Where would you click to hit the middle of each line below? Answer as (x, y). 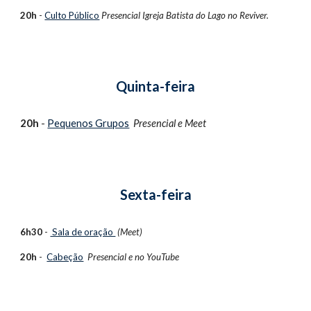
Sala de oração (83, 232)
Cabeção (65, 257)
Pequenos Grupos (89, 123)
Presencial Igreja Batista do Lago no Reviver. (185, 15)
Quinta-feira (155, 86)
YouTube (164, 257)
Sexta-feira (155, 194)
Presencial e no (117, 257)
